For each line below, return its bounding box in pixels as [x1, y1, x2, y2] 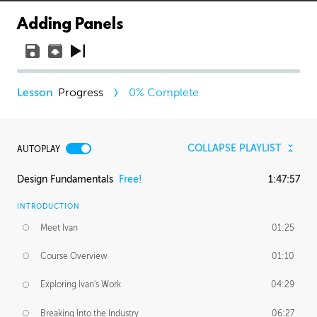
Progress [58, 86, 103, 99]
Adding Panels [17, 16, 123, 34]
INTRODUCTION [17, 202, 80, 210]
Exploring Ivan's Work [40, 279, 122, 290]
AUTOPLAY [17, 144, 60, 154]
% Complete [136, 86, 199, 99]
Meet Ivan [40, 222, 79, 233]
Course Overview [40, 250, 108, 261]
